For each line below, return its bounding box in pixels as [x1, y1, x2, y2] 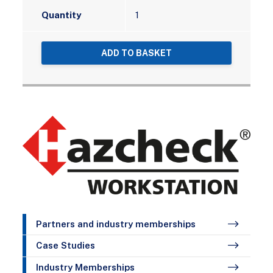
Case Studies [36, 240, 96, 251]
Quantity [41, 10, 82, 21]
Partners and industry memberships [36, 219, 196, 230]
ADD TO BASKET [101, 48, 172, 58]
